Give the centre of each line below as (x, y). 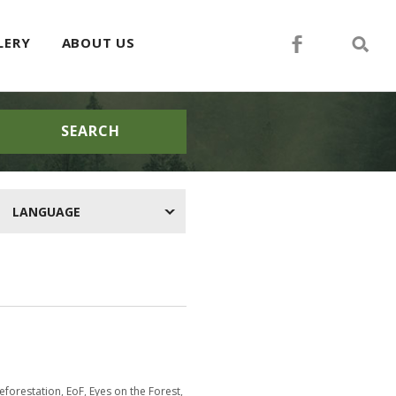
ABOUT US (98, 42)
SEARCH (90, 131)
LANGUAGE (46, 212)
